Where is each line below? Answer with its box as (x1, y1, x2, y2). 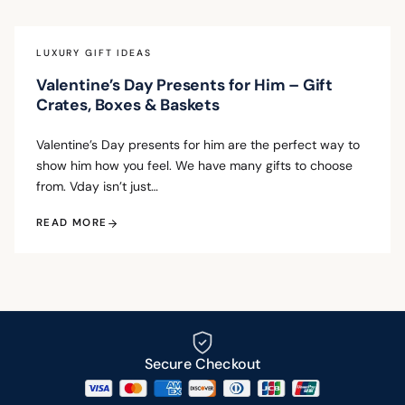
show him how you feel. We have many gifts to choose (36, 157, 353, 174)
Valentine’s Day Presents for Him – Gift (36, 75, 334, 96)
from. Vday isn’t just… (36, 178, 158, 195)
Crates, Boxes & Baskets (36, 95, 220, 116)
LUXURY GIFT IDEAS (36, 47, 152, 60)
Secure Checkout (144, 354, 261, 374)
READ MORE (36, 216, 108, 231)
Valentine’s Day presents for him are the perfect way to (36, 137, 360, 154)
